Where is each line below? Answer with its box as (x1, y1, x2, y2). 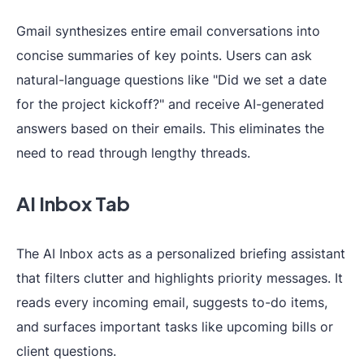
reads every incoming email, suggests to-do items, (16, 294, 327, 310)
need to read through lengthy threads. (16, 145, 250, 161)
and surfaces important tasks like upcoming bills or (16, 318, 333, 335)
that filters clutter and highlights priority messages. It (16, 270, 343, 286)
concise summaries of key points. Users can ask (16, 47, 312, 63)
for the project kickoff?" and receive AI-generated (16, 96, 324, 112)
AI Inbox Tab (16, 191, 130, 215)
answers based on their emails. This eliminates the (16, 120, 324, 136)
